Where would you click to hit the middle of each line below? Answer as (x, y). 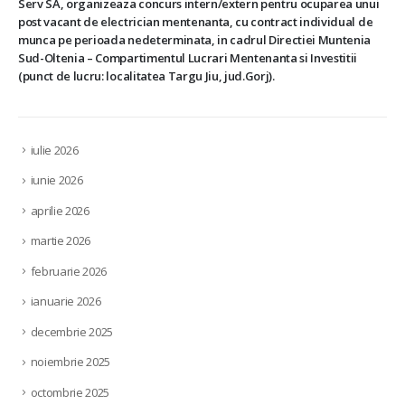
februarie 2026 (69, 271)
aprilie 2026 (60, 210)
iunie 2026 (57, 180)
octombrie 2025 (70, 392)
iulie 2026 (54, 150)
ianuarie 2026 (66, 301)
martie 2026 (61, 241)
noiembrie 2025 (71, 362)
